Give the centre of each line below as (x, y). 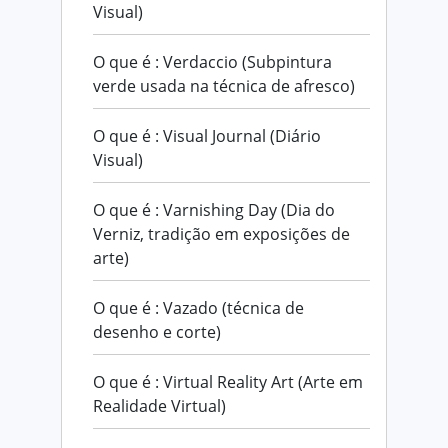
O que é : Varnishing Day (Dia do (214, 209)
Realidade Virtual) (159, 405)
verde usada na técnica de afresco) (224, 85)
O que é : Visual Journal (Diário (207, 135)
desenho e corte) (157, 331)
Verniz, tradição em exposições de (221, 233)
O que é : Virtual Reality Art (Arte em (228, 381)
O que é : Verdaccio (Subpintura (212, 61)
